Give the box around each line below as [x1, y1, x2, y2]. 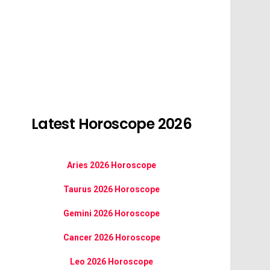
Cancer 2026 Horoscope [63, 233, 160, 242]
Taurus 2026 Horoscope [63, 184, 160, 194]
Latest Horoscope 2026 [31, 114, 192, 134]
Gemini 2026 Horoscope [63, 209, 160, 218]
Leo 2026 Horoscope [70, 257, 153, 266]
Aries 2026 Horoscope [67, 160, 156, 170]
